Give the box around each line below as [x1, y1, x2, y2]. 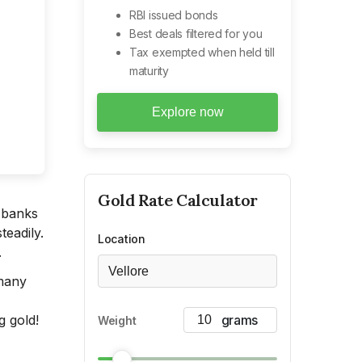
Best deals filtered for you [129, 27, 263, 40]
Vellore [108, 263, 149, 278]
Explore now [151, 105, 224, 119]
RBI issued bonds [129, 8, 218, 22]
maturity [129, 64, 169, 78]
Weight [98, 313, 137, 327]
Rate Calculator [134, 190, 259, 210]
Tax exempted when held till [129, 45, 275, 59]
